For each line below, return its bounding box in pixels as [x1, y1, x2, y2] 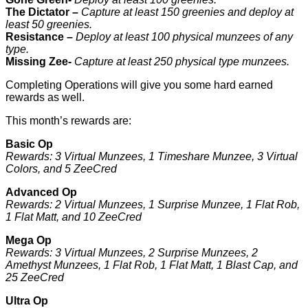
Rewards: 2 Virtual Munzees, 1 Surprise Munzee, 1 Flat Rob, [5, 198, 300, 210]
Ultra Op [5, 294, 48, 307]
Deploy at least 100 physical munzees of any [76, 30, 293, 43]
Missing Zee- [5, 55, 74, 67]
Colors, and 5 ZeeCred [5, 162, 117, 175]
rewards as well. [5, 91, 85, 103]
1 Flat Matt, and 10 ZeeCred [5, 210, 142, 223]
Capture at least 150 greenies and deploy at [81, 5, 294, 18]
